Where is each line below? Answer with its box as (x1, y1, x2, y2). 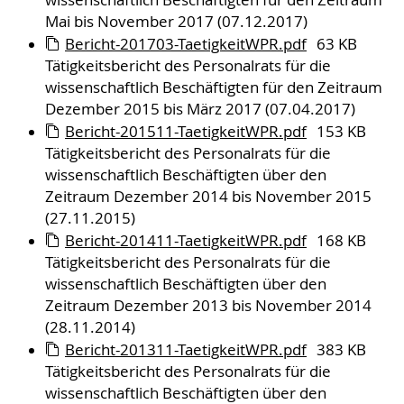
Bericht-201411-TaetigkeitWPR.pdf (65, 231, 307, 252)
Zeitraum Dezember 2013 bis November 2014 (44, 296, 372, 317)
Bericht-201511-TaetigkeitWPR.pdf (65, 122, 307, 142)
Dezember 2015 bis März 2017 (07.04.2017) (44, 99, 355, 120)
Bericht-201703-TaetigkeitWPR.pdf (65, 34, 307, 55)
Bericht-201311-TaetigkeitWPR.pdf (65, 340, 307, 361)
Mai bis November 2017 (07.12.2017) (44, 12, 308, 32)
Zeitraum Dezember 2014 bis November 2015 (44, 187, 372, 207)
